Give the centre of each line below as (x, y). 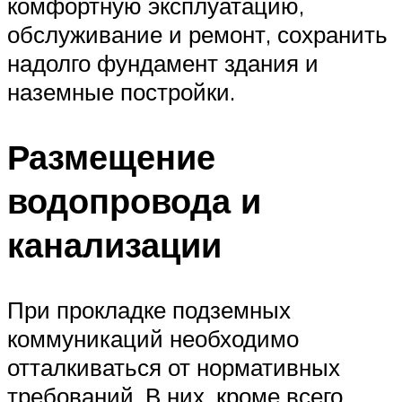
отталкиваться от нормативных (174, 367)
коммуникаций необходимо (153, 339)
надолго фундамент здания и (163, 63)
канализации (114, 245)
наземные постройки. (121, 92)
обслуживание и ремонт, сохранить (197, 35)
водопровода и (134, 201)
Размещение (111, 157)
